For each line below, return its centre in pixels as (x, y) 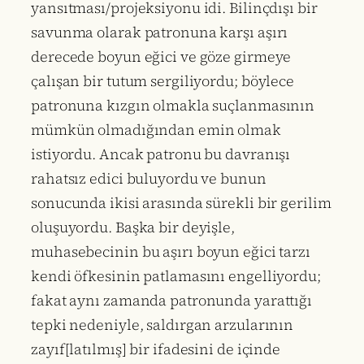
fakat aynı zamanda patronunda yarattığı (172, 301)
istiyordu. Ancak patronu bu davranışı (161, 154)
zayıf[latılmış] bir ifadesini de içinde (156, 349)
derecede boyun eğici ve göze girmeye (161, 57)
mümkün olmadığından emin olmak (156, 130)
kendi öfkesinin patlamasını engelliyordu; (176, 276)
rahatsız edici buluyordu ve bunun (149, 179)
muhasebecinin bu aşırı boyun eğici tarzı (171, 252)
